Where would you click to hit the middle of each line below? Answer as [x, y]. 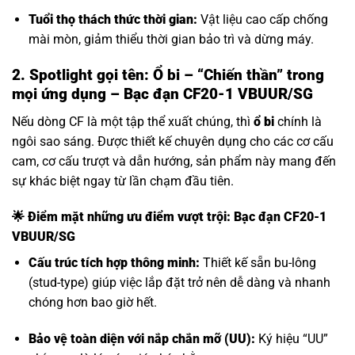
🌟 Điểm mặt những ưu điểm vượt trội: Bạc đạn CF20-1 [169, 217]
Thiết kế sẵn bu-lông [258, 263]
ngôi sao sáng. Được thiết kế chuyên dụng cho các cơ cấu [173, 141]
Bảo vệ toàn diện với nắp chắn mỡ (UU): [141, 339]
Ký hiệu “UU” [291, 339]
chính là [300, 121]
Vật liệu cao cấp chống [262, 20]
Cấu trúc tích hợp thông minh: [114, 263]
